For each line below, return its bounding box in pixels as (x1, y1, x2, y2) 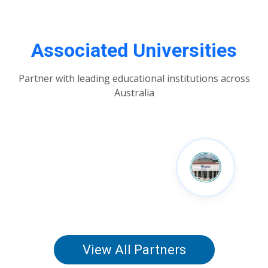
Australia (114, 86, 154, 99)
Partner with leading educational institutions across (18, 71, 250, 85)
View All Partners (82, 242, 186, 257)
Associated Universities (31, 38, 237, 62)
